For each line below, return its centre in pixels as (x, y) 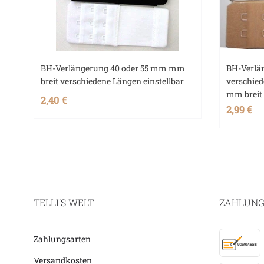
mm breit (245, 94)
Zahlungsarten (62, 239)
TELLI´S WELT (64, 202)
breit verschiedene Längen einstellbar (113, 81)
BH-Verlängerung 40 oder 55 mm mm (113, 68)
